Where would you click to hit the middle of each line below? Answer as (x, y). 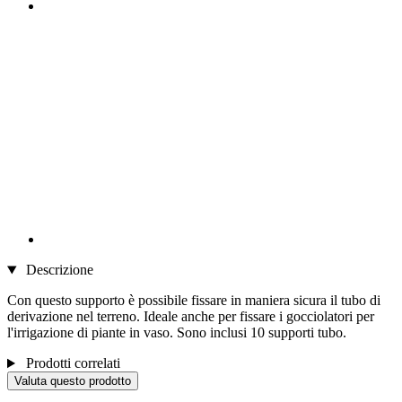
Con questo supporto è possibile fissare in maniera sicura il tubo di (194, 301)
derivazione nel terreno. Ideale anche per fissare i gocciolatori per (191, 317)
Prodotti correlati (71, 363)
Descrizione (57, 270)
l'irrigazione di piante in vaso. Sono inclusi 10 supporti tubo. (177, 333)
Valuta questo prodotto (73, 381)
